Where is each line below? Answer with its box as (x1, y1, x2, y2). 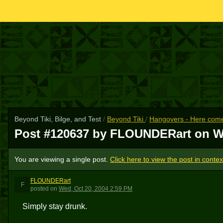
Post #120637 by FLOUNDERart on (14, 127, 213, 140)
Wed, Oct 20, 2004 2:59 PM (59, 185, 132, 192)
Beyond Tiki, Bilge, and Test (14, 115, 103, 123)
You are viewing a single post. (14, 155, 110, 163)
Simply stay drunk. (22, 202, 87, 211)
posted (30, 185, 49, 192)
